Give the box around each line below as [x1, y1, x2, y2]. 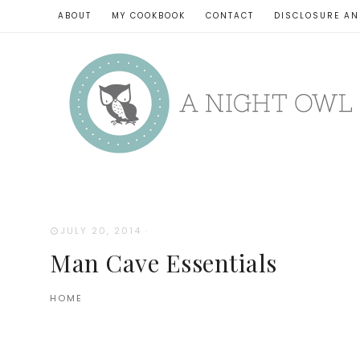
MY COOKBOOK [112, 10, 186, 22]
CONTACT [206, 10, 254, 22]
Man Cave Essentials [50, 246, 277, 279]
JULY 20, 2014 [60, 224, 141, 237]
